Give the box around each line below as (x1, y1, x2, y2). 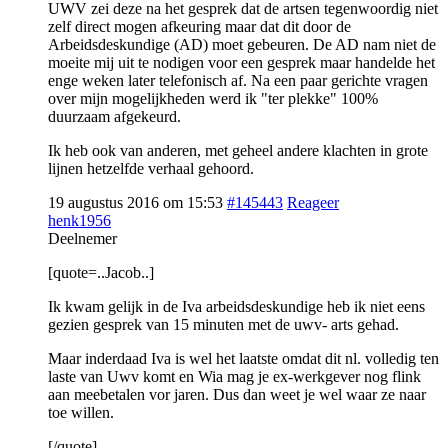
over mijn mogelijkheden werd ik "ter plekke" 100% (48, 89, 378, 107)
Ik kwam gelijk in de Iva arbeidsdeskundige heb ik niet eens (48, 297, 425, 315)
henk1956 (48, 211, 111, 229)
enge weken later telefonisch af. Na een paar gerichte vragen (48, 71, 428, 89)
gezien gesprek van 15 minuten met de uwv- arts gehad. (48, 315, 399, 333)
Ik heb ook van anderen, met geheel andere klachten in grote (48, 141, 428, 159)
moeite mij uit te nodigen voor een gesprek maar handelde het (48, 53, 435, 71)
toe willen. (48, 403, 114, 421)
